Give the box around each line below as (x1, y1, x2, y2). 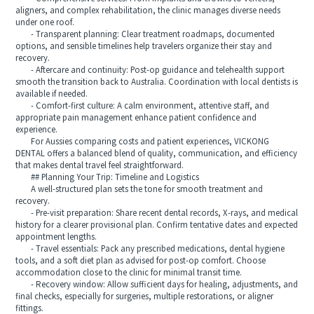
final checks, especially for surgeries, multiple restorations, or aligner (15, 292, 274, 301)
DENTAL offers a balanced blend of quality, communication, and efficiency (15, 149, 298, 158)
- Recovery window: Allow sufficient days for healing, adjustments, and (15, 280, 299, 289)
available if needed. (15, 89, 88, 99)
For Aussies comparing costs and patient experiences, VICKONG (15, 137, 270, 146)
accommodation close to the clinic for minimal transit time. (15, 268, 243, 278)
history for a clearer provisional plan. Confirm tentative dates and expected (15, 220, 299, 230)
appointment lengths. (15, 232, 97, 242)
